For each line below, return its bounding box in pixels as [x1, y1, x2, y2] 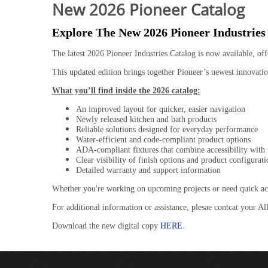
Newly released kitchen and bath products [75, 114, 217, 124]
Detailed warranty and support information [75, 165, 221, 175]
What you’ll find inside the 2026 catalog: [51, 86, 200, 95]
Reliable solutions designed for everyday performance [75, 124, 258, 134]
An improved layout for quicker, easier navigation [75, 104, 245, 114]
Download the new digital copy [51, 221, 160, 230]
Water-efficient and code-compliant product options [75, 135, 251, 144]
